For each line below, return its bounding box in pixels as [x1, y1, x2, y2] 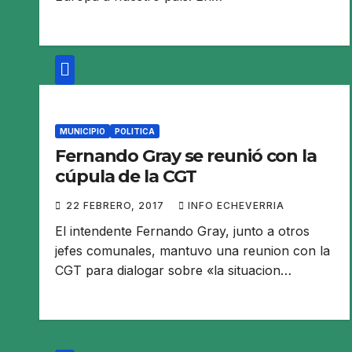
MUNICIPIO [60, 126, 105, 136]
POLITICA [115, 126, 155, 136]
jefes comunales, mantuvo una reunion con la [55, 242, 330, 258]
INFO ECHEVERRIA [188, 199, 284, 211]
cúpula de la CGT [55, 165, 197, 187]
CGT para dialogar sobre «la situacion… [55, 262, 291, 278]
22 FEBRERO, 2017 [66, 199, 167, 211]
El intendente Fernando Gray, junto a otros [55, 222, 310, 239]
